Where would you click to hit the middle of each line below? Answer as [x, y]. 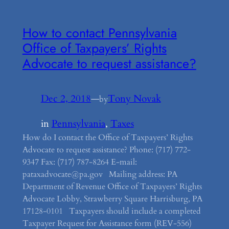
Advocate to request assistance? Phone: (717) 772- [106, 150]
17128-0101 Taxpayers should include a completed [111, 211]
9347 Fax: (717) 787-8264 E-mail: [79, 162]
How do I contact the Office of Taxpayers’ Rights [107, 137]
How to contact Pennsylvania [99, 33]
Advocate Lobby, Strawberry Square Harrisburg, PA [112, 199]
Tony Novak [134, 99]
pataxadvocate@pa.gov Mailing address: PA [100, 174]
